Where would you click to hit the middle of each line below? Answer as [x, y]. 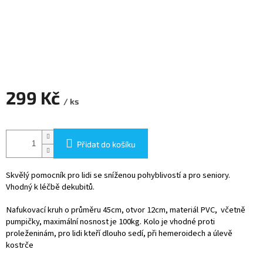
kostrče [20, 245]
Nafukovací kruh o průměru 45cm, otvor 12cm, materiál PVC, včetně [126, 210]
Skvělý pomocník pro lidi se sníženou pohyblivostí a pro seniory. [118, 176]
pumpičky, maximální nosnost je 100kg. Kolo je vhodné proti [110, 222]
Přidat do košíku [106, 144]
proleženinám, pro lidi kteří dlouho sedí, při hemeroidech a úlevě [119, 234]
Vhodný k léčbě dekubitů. [50, 187]
